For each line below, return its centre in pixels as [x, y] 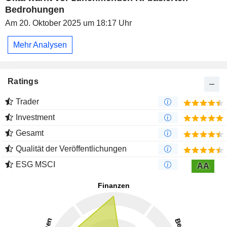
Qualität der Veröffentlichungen [71, 149]
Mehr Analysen [40, 45]
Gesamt [30, 133]
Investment [35, 118]
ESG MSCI [35, 165]
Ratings [23, 82]
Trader [27, 102]
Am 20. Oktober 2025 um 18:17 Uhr [68, 23]
